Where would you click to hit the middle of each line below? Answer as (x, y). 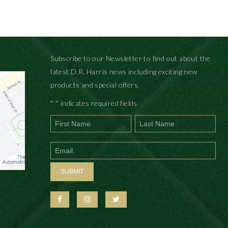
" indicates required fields (96, 103)
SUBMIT (72, 172)
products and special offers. (95, 85)
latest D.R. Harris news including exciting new (124, 72)
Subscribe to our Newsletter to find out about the (131, 58)
